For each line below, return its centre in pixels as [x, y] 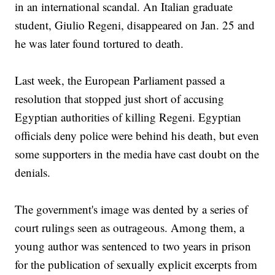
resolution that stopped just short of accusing [120, 99]
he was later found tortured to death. [99, 44]
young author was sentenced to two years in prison [133, 246]
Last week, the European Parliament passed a [120, 80]
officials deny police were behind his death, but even [137, 136]
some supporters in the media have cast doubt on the [137, 154]
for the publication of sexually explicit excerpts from [136, 265]
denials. [33, 172]
